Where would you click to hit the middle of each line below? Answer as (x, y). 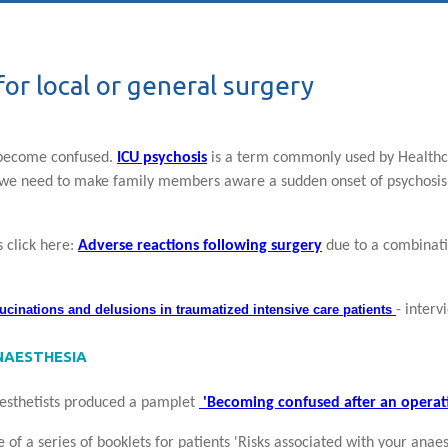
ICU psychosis (162, 157)
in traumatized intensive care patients (276, 309)
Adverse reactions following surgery (200, 245)
